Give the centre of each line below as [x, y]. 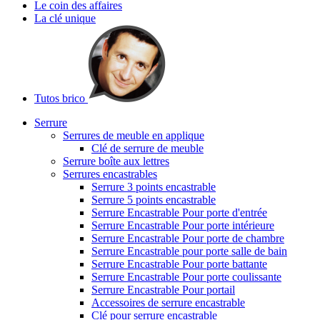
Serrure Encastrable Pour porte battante [179, 264]
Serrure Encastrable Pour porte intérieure [183, 225]
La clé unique [65, 18]
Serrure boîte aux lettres [116, 161]
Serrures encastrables [110, 174]
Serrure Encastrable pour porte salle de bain [189, 251]
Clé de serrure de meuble [147, 148]
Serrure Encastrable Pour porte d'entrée [179, 212]
